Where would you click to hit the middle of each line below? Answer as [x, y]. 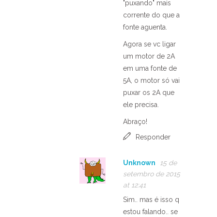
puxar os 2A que [149, 92]
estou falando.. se [150, 211]
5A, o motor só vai [151, 80]
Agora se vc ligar [149, 44]
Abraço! [135, 121]
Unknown [139, 163]
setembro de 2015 [152, 174]
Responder [153, 137]
